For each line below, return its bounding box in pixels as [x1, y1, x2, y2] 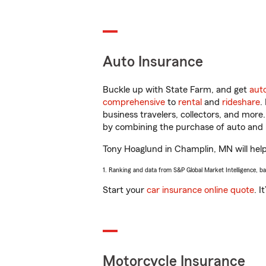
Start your [103, 185, 147, 195]
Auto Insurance [103, 55, 203, 69]
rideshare [222, 97, 260, 107]
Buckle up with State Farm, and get [103, 85, 249, 94]
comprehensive [103, 97, 165, 107]
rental [178, 97, 202, 107]
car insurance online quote [147, 185, 254, 195]
